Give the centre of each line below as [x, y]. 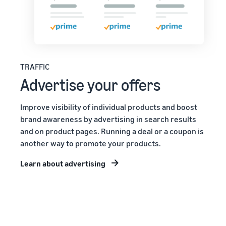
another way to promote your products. [91, 144]
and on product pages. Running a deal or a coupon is [112, 131]
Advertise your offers [90, 85]
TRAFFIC [35, 67]
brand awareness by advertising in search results [108, 119]
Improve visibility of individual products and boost [109, 107]
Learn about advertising [63, 164]
